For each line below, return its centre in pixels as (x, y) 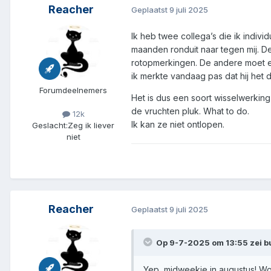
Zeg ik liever (91, 125)
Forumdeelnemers (73, 90)
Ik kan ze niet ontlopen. (179, 124)
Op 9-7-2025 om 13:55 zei (210, 242)
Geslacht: (50, 125)
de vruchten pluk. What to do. (191, 111)
